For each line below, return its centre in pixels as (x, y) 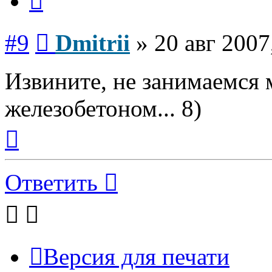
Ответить (51, 182)
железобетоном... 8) (103, 108)
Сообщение (73, 30)
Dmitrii (93, 42)
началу (32, 148)
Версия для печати (136, 256)
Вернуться (40, 126)
